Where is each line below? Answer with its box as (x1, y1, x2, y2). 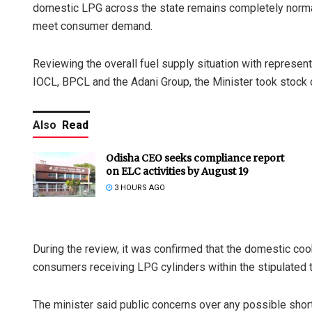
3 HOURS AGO (112, 183, 165, 193)
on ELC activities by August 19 (106, 165, 249, 178)
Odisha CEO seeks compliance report (106, 152, 284, 165)
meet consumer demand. (33, 19, 153, 33)
